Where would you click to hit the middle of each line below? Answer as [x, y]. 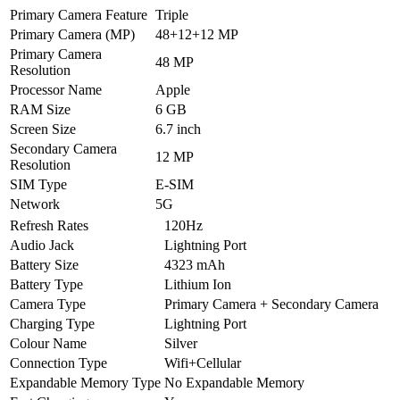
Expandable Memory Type [85, 382]
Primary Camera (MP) [72, 34]
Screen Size [43, 129]
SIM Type [38, 184]
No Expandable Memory [234, 382]
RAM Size [40, 109]
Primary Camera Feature [79, 14]
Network [35, 204]
